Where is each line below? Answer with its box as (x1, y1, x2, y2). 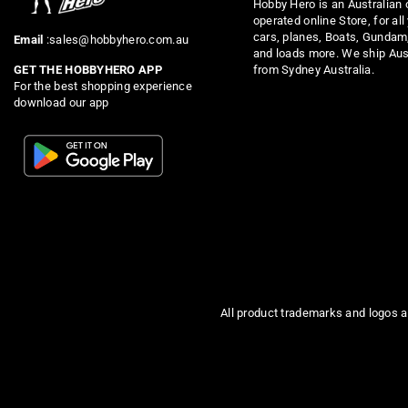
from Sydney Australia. (252, 62, 374, 76)
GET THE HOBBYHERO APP (14, 63, 162, 76)
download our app (14, 96, 109, 109)
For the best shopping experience (14, 79, 192, 93)
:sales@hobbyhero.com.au (43, 33, 189, 46)
